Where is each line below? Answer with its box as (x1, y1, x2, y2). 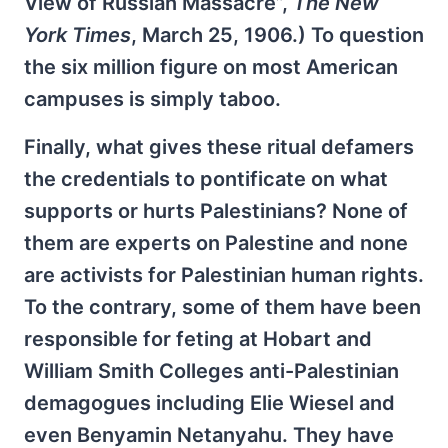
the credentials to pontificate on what (24, 166, 388, 191)
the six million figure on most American (24, 54, 398, 79)
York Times (24, 22, 131, 47)
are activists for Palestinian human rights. (24, 262, 424, 287)
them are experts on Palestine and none (24, 230, 408, 255)
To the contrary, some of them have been (24, 294, 421, 319)
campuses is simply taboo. (24, 86, 281, 111)
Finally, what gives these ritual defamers (24, 134, 414, 159)
